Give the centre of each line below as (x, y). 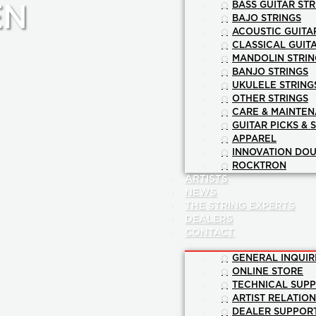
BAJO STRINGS (267, 19)
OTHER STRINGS (270, 99)
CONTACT (209, 233)
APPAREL (254, 140)
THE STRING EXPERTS (240, 206)
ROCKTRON (259, 166)
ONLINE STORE (268, 272)
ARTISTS (206, 180)
